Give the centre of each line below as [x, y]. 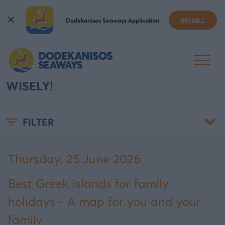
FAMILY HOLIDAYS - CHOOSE [90, 71]
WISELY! [30, 86]
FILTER [38, 122]
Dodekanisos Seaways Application [112, 20]
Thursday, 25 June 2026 [74, 159]
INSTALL [193, 20]
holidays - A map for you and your [104, 202]
